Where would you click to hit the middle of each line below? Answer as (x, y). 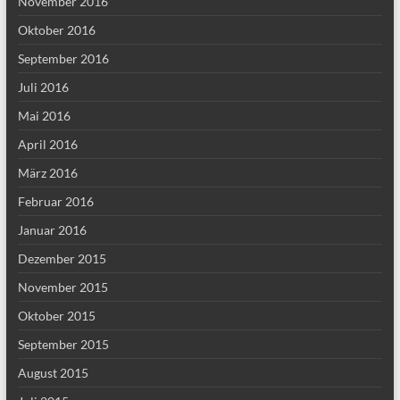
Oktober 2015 (56, 316)
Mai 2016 (44, 116)
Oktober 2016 (56, 30)
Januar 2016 (52, 230)
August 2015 (53, 373)
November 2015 (62, 287)
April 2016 (47, 144)
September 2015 (63, 344)
